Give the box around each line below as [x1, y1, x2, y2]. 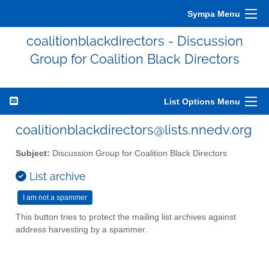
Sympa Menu [187, 9, 240, 19]
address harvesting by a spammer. [16, 225, 147, 234]
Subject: [16, 148, 50, 158]
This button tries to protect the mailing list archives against [16, 212, 236, 222]
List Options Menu [164, 97, 240, 106]
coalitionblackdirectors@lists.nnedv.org [16, 122, 252, 138]
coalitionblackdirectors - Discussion [26, 33, 243, 49]
